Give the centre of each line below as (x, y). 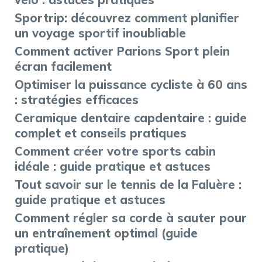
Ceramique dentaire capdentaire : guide (131, 118)
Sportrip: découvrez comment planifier (127, 18)
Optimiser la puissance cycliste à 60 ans (131, 84)
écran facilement (63, 66)
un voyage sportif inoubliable (100, 33)
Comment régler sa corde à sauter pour (131, 218)
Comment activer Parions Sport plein (122, 51)
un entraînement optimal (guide (106, 233)
